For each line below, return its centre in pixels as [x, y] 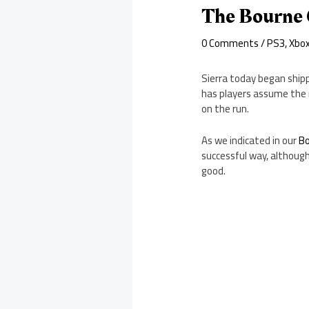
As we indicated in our [250, 141]
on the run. [226, 109]
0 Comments [230, 43]
